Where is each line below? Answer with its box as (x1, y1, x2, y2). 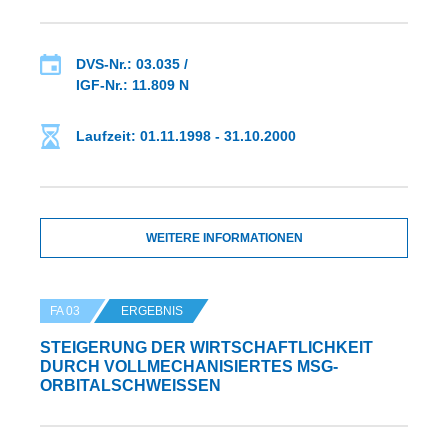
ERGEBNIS (121, 304, 183, 319)
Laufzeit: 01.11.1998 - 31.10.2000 (76, 128, 296, 145)
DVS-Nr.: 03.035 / (76, 56, 188, 73)
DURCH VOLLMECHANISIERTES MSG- (40, 358, 338, 376)
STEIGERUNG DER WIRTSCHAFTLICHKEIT (40, 339, 373, 357)
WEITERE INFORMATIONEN (145, 231, 303, 246)
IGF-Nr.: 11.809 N (76, 77, 189, 94)
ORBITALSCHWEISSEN (40, 377, 209, 395)
